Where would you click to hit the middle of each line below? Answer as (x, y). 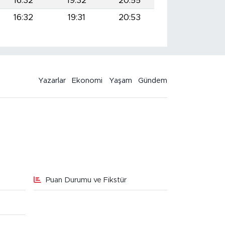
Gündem (153, 80)
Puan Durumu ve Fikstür (86, 180)
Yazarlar (52, 80)
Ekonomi (87, 80)
